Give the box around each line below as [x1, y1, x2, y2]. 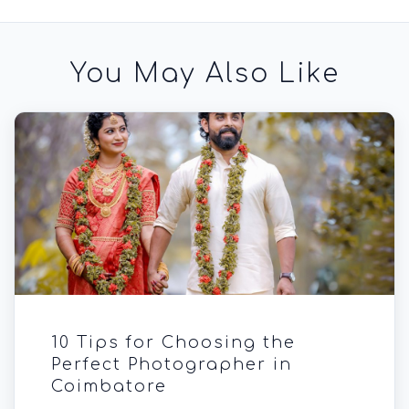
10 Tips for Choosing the [51, 333, 296, 351]
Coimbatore [51, 377, 167, 395]
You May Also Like [69, 59, 340, 89]
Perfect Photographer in [51, 355, 292, 373]
